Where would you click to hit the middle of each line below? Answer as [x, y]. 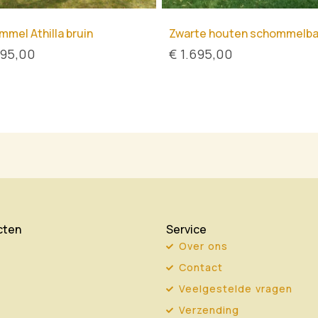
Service [186, 230]
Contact [201, 268]
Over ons [203, 246]
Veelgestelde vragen [235, 289]
